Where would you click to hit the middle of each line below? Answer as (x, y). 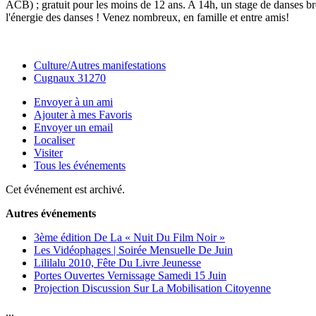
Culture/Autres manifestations (100, 66)
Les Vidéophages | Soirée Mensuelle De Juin (133, 250)
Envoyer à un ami (73, 102)
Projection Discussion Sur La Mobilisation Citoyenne (152, 288)
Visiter (48, 153)
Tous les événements (80, 166)
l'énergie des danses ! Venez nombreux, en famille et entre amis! (147, 18)
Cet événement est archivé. (65, 190)
